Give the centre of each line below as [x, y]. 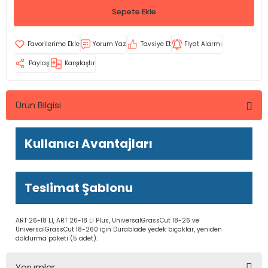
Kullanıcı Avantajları [89, 144]
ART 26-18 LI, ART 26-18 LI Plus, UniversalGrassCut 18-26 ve [107, 220]
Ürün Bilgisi [38, 105]
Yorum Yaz [109, 44]
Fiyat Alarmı [203, 44]
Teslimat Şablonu [79, 188]
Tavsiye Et [156, 44]
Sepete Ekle [134, 12]
